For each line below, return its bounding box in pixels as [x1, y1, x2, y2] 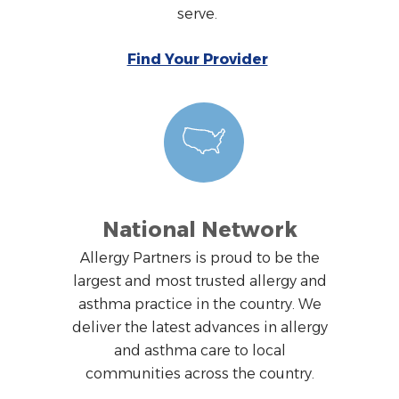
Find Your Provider [126, 50, 268, 68]
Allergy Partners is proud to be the [79, 248, 320, 266]
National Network [102, 216, 297, 242]
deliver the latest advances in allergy [71, 318, 328, 336]
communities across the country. [85, 364, 314, 382]
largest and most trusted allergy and [72, 272, 327, 289]
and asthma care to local [113, 341, 286, 359]
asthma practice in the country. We [77, 295, 322, 313]
